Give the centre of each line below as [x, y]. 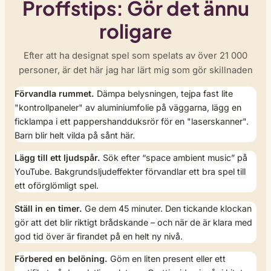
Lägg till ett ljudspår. [57, 158]
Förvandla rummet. [54, 94]
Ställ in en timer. [48, 208]
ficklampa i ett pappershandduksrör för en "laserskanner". [132, 122]
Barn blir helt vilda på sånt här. [75, 135]
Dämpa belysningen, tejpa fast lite [164, 94]
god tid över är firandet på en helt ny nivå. [99, 236]
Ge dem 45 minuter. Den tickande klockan [167, 208]
